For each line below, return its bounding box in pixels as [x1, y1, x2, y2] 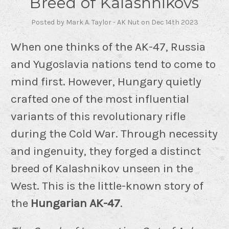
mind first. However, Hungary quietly [11, 74, 201, 88]
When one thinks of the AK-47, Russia [11, 39, 205, 54]
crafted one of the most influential [11, 91, 189, 106]
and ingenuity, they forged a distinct [11, 144, 201, 158]
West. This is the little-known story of [11, 178, 203, 193]
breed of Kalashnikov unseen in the [11, 161, 193, 175]
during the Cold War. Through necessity [11, 126, 218, 141]
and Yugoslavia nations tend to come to [11, 57, 216, 71]
